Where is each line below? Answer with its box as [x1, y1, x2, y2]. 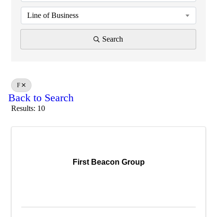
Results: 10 [11, 104, 45, 112]
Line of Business [27, 11, 78, 19]
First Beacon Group [72, 157, 145, 166]
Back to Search [8, 92, 74, 104]
